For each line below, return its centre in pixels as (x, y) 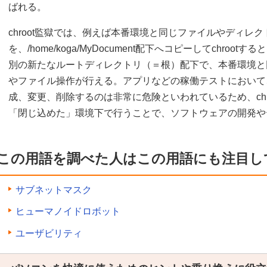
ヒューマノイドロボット (68, 212)
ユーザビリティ (49, 233)
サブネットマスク (54, 190)
